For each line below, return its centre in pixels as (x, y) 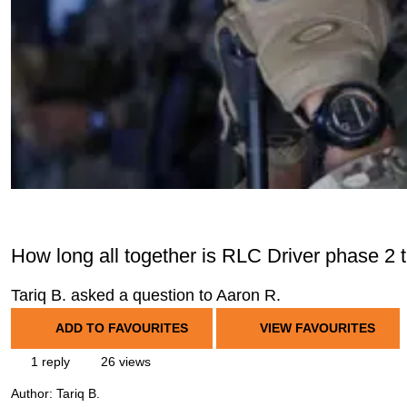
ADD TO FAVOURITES (121, 328)
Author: (34, 394)
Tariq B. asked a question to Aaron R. (146, 295)
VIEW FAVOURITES (316, 328)
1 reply (49, 362)
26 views (124, 362)
